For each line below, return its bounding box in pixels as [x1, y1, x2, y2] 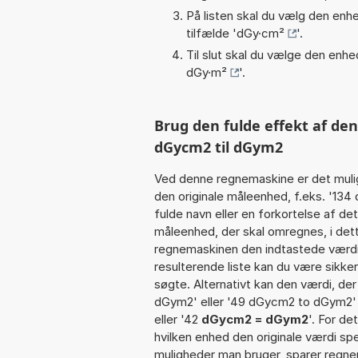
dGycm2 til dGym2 [154, 137, 283, 157]
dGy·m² [186, 64, 227, 80]
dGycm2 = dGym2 [201, 311, 308, 327]
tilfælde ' [186, 25, 237, 41]
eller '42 [154, 311, 201, 327]
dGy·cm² [237, 25, 284, 41]
